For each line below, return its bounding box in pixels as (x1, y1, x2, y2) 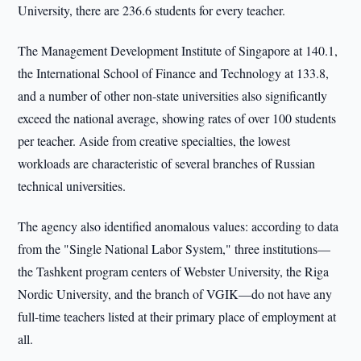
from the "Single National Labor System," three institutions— (18, 240, 331, 257)
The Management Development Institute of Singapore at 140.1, (18, 42, 338, 59)
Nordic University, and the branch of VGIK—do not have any (18, 285, 333, 302)
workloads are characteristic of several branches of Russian (18, 155, 316, 172)
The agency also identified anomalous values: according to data (18, 218, 339, 234)
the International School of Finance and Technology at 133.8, (18, 64, 330, 81)
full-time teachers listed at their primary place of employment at (18, 308, 337, 325)
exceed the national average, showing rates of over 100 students (18, 110, 337, 127)
